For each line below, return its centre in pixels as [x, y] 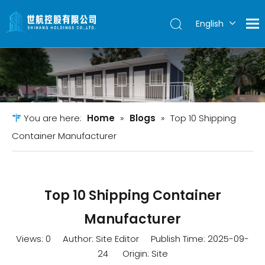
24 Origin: [124, 254]
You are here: [53, 118]
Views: [31, 239]
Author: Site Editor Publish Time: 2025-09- [150, 239]
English [209, 23]
